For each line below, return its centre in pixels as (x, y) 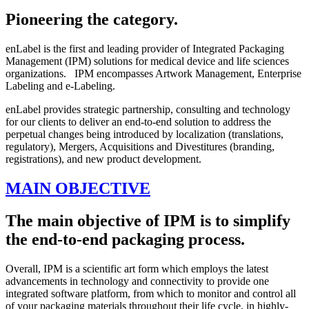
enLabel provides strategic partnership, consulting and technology (148, 110)
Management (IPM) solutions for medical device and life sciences (147, 61)
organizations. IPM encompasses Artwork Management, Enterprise (153, 74)
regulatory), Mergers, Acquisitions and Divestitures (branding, (140, 147)
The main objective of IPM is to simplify (148, 221)
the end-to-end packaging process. (125, 240)
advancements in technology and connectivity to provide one (137, 281)
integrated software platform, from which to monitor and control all (151, 294)
